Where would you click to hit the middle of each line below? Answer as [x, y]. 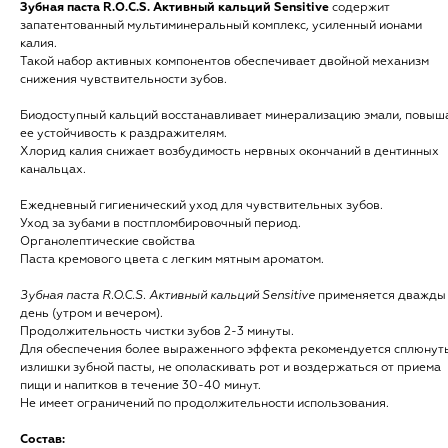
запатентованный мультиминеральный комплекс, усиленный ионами [221, 26]
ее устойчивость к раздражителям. [123, 134]
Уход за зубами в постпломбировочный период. [160, 224]
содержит [359, 8]
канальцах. [53, 170]
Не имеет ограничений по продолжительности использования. [204, 404]
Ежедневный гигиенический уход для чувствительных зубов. [201, 206]
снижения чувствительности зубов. [123, 80]
